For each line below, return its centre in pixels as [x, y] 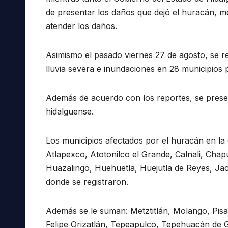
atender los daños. [81, 26]
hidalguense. [70, 111]
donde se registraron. [87, 181]
